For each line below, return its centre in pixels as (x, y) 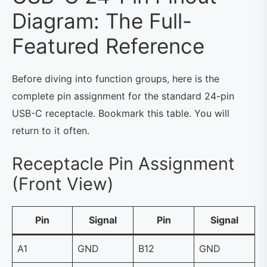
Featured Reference (108, 46)
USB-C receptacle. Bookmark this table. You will (121, 113)
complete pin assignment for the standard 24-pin (123, 96)
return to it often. (51, 131)
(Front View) (63, 184)
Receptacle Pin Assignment (123, 164)
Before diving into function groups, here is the (116, 79)
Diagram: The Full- (102, 21)
